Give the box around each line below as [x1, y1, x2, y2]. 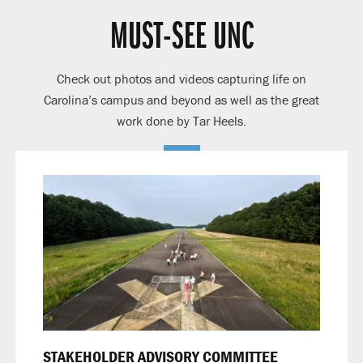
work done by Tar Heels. [117, 112, 246, 129]
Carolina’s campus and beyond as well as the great [44, 91, 319, 108]
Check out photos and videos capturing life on [57, 70, 306, 87]
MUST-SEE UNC [109, 18, 254, 58]
